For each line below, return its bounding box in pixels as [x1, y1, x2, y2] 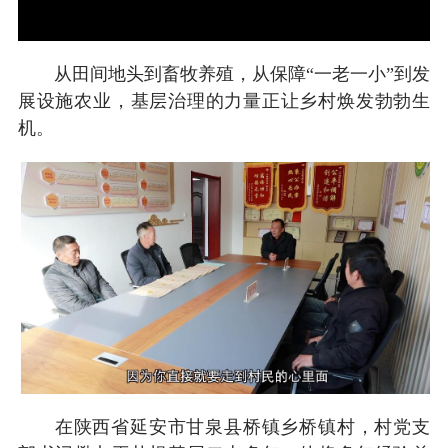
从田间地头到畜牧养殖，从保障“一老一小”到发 [17, 63, 431, 84]
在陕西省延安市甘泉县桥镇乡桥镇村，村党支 [17, 416, 431, 437]
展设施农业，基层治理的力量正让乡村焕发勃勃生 [17, 90, 431, 111]
